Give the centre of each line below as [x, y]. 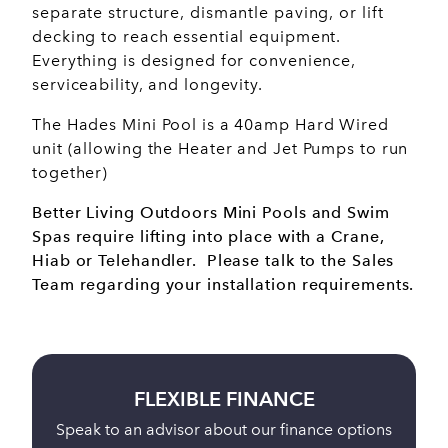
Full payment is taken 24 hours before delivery [253, 430]
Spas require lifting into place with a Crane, [208, 236]
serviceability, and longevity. [147, 84]
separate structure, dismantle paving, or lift [208, 12]
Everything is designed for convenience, [194, 60]
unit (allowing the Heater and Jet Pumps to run [220, 148]
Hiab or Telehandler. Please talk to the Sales [213, 260]
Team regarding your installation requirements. [223, 284]
